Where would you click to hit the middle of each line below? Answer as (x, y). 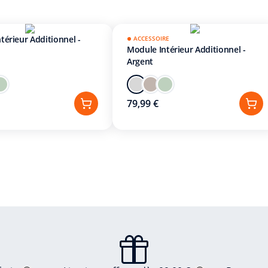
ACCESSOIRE (151, 38)
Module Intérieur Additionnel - (186, 49)
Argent (140, 61)
